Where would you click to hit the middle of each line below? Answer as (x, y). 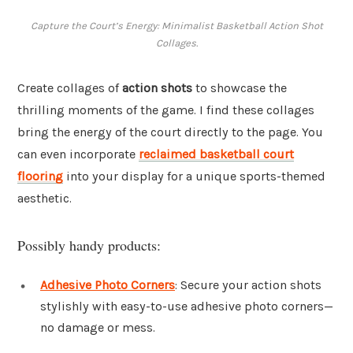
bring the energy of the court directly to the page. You (170, 132)
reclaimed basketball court (216, 154)
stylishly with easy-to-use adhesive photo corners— (187, 306)
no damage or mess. (98, 327)
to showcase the (240, 88)
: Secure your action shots (248, 284)
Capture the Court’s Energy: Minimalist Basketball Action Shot (176, 26)
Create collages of (70, 88)
